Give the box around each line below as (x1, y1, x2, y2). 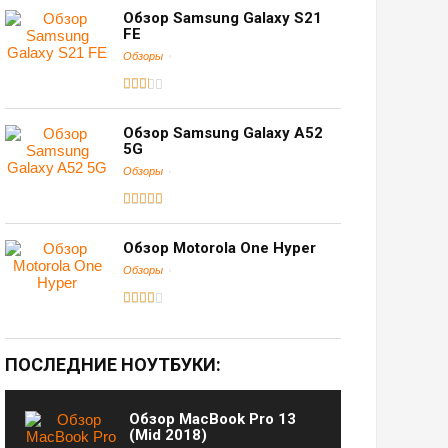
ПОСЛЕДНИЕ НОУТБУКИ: (5, 354, 221, 376)
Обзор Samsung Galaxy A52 (122, 124, 323, 143)
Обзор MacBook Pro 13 (128, 410, 296, 429)
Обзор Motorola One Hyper (122, 239, 316, 258)
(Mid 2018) (128, 426, 207, 445)
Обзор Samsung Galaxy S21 (122, 9, 322, 28)
